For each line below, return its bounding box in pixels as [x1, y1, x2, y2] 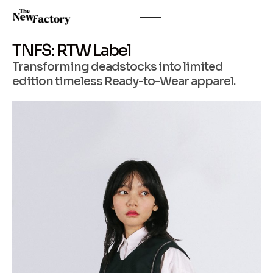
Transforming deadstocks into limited [12, 60, 223, 74]
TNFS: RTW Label [12, 41, 130, 61]
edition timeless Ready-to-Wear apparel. [12, 74, 235, 89]
